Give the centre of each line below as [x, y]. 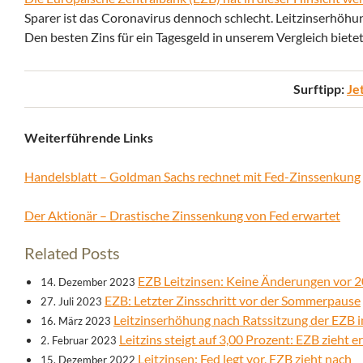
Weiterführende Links [89, 138]
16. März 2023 [76, 321]
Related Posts [72, 253]
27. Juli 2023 [71, 302]
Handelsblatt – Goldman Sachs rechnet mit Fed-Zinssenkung [192, 177]
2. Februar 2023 [79, 341]
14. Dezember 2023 [88, 282]
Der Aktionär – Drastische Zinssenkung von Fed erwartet [182, 216]
